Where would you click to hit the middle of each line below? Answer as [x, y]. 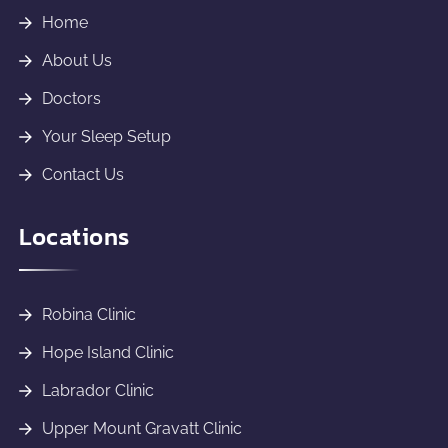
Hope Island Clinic [108, 353]
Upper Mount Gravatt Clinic [142, 429]
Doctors [72, 99]
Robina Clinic [89, 315]
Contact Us [83, 175]
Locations [74, 237]
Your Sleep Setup [107, 137]
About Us [77, 61]
